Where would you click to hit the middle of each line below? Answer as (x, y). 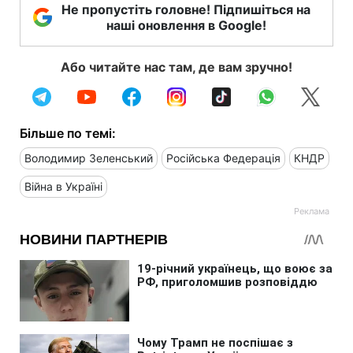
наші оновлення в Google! (186, 25)
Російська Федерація (223, 158)
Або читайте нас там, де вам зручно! (176, 67)
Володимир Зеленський (89, 158)
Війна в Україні (63, 186)
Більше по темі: (68, 133)
